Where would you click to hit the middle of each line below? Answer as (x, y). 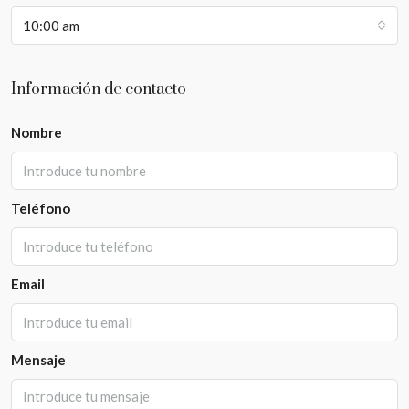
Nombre (37, 132)
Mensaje (38, 359)
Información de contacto (99, 89)
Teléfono (41, 208)
